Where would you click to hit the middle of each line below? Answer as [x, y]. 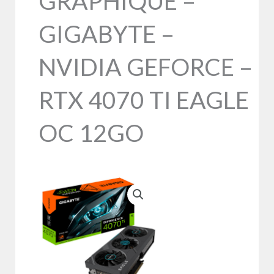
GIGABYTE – [106, 33]
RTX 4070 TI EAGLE [144, 99]
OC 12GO [91, 132]
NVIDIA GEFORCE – [146, 66]
